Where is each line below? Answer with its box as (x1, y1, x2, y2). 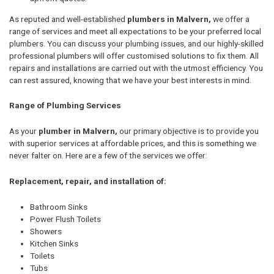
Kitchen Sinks (30, 238, 78, 248)
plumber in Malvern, (39, 126, 117, 136)
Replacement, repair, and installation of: (9, 176, 166, 186)
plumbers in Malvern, (127, 13, 213, 24)
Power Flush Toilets (30, 213, 101, 224)
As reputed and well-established (9, 13, 127, 24)
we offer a (213, 13, 250, 24)
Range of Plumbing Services (9, 100, 121, 111)
